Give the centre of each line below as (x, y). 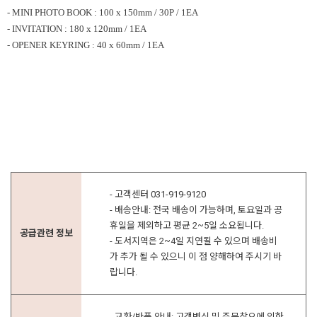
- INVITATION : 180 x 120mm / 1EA (77, 29)
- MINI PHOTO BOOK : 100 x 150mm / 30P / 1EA (103, 13)
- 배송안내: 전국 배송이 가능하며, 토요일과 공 (196, 210)
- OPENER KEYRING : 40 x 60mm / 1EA (86, 45)
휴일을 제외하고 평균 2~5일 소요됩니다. (187, 226)
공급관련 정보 (46, 234)
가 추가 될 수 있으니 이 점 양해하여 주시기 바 (196, 257)
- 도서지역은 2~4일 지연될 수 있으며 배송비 (194, 241)
